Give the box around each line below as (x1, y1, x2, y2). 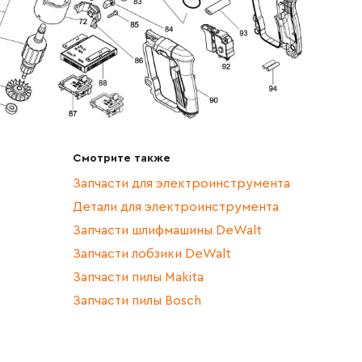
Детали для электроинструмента (73, 200, 279, 213)
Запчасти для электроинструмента (73, 176, 290, 190)
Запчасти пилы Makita (73, 270, 204, 284)
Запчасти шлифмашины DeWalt (73, 223, 262, 237)
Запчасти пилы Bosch (73, 293, 201, 307)
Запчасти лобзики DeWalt (73, 246, 231, 260)
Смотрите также (73, 152, 170, 164)
